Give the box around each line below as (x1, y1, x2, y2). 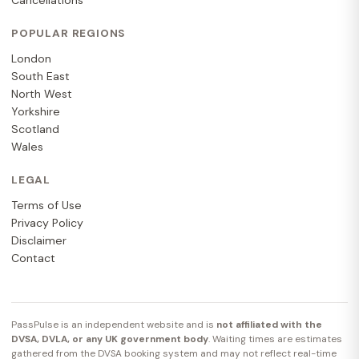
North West (11, 87, 72, 102)
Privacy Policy (11, 216, 83, 231)
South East (11, 69, 70, 84)
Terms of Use (11, 198, 82, 213)
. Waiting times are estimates (208, 333, 342, 346)
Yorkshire (11, 104, 60, 119)
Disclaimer (11, 233, 67, 248)
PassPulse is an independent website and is (11, 318, 216, 332)
